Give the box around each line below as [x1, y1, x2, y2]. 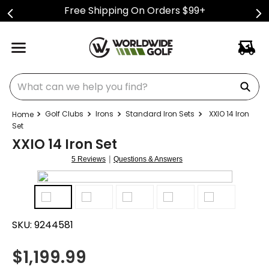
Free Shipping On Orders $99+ [64, 4, 205, 17]
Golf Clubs [45, 109, 83, 119]
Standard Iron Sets [125, 109, 195, 119]
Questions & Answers [113, 155, 183, 163]
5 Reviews [71, 155, 106, 163]
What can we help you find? [9, 71, 139, 85]
